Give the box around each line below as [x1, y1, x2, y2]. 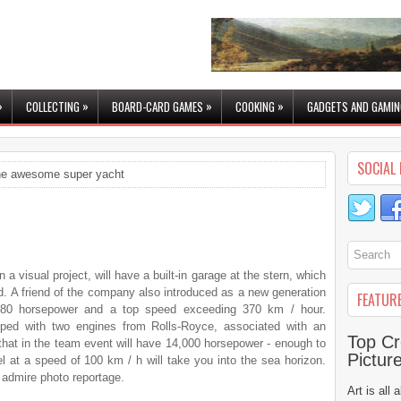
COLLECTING [26, 98, 80, 115]
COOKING [235, 98, 275, 115]
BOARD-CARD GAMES [112, 98, 203, 115]
